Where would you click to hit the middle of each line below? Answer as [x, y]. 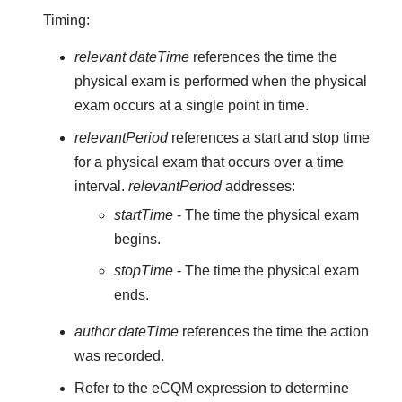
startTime [146, 214]
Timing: [67, 20]
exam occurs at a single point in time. [191, 106]
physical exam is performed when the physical [220, 82]
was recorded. [119, 355]
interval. [101, 187]
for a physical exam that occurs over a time [209, 162]
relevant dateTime [131, 57]
